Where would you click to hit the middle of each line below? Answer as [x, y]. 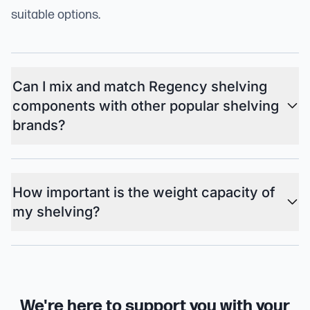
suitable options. [56, 15]
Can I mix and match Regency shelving [140, 86]
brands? [39, 125]
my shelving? [56, 211]
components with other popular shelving [146, 106]
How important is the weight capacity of [144, 192]
